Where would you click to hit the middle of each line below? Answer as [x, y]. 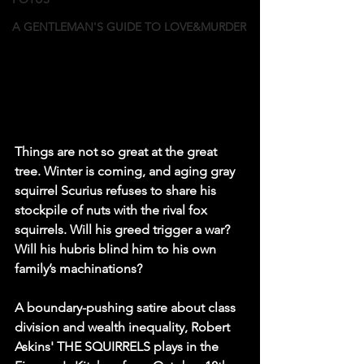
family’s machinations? [78, 269]
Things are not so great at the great [117, 152]
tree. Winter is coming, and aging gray [126, 171]
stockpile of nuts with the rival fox [113, 210]
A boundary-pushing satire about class [127, 308]
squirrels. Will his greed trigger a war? [124, 230]
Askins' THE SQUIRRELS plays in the [118, 347]
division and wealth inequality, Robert [124, 327]
